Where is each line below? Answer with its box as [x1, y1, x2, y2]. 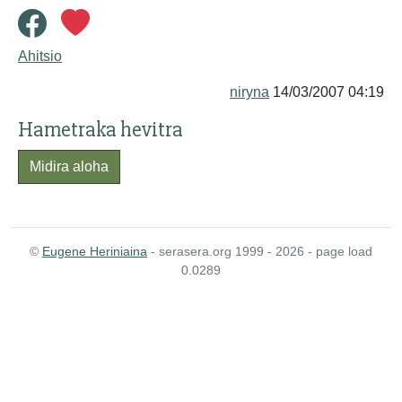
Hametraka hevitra [18, 117, 183, 143]
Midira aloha [30, 159, 109, 174]
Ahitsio [18, 48, 62, 64]
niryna [230, 84, 269, 100]
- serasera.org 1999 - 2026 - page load [147, 244, 372, 258]
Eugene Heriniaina [42, 244, 147, 258]
